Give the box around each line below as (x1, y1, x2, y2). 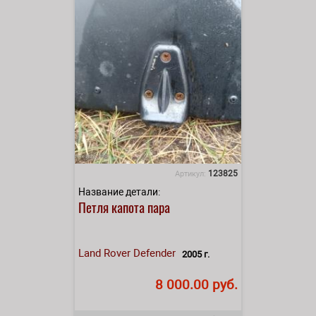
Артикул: (175, 169, 208, 178)
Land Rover (78, 246, 130, 260)
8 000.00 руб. (155, 276, 238, 293)
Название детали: (78, 186, 160, 197)
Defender (133, 246, 176, 260)
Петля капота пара (78, 196, 170, 217)
